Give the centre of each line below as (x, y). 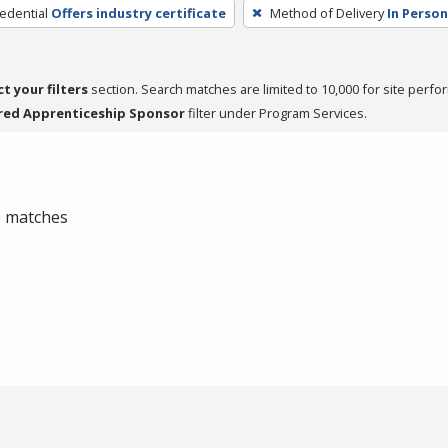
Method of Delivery (326, 12)
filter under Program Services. (276, 112)
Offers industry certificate (138, 12)
